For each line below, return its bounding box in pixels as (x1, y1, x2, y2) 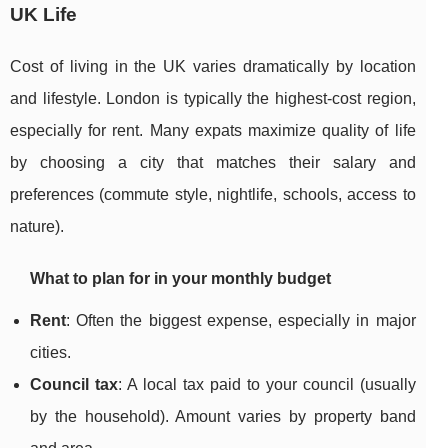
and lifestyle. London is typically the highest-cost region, (10, 90, 416, 108)
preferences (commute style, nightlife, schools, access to (10, 186, 416, 204)
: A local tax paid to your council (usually (117, 376, 416, 394)
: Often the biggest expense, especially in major (66, 312, 416, 330)
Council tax (30, 376, 118, 394)
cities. (30, 344, 71, 362)
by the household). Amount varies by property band (30, 408, 416, 426)
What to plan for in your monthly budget (30, 270, 331, 288)
